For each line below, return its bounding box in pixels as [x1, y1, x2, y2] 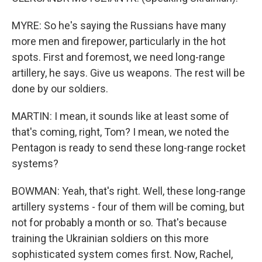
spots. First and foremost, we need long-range [12, 51, 225, 63]
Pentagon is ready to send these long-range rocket [12, 142, 246, 154]
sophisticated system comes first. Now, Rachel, [12, 248, 233, 260]
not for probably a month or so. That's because [12, 216, 227, 229]
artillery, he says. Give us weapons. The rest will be [12, 67, 245, 79]
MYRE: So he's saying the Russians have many [12, 19, 226, 32]
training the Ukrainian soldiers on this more [12, 232, 209, 244]
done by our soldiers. [12, 82, 108, 95]
